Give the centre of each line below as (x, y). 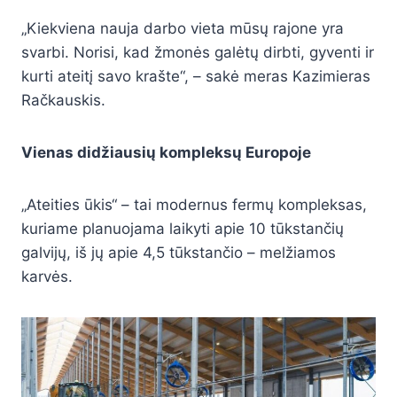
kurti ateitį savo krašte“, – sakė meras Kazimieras (196, 76)
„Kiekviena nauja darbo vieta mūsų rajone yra (183, 28)
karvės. (47, 276)
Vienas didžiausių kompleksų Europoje (166, 152)
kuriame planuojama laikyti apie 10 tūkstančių (183, 228)
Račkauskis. (63, 100)
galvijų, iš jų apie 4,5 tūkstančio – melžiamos (179, 252)
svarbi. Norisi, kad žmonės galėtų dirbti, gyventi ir (198, 52)
